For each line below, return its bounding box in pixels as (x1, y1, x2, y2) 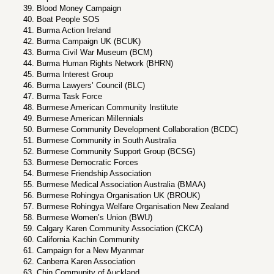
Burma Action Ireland (37, 26, 111, 35)
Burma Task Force (37, 92, 102, 101)
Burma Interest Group (37, 70, 113, 79)
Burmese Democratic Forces (37, 158, 138, 167)
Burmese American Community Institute (37, 103, 178, 112)
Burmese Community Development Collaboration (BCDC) (37, 125, 238, 134)
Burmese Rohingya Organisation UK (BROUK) (37, 191, 200, 200)
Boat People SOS (37, 15, 100, 24)
